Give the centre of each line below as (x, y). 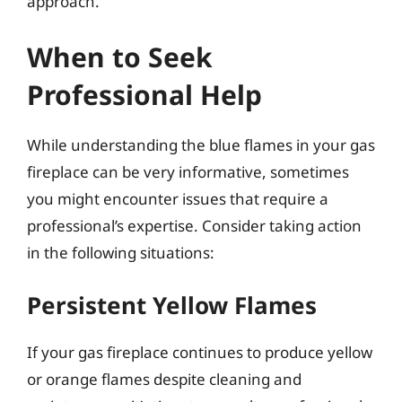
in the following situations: (121, 252)
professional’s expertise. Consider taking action (194, 225)
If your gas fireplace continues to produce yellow (200, 352)
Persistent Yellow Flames (172, 305)
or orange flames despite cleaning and (164, 379)
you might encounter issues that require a (178, 198)
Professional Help (144, 94)
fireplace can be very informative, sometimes (188, 171)
